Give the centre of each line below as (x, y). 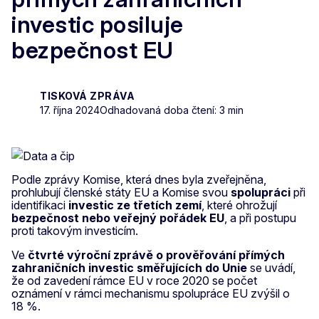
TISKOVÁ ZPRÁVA (87, 95)
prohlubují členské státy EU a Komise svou (121, 192)
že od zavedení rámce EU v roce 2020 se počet (134, 280)
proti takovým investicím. (75, 230)
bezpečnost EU (93, 51)
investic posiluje (98, 25)
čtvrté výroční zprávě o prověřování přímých (156, 255)
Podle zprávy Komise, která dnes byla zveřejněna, (139, 179)
